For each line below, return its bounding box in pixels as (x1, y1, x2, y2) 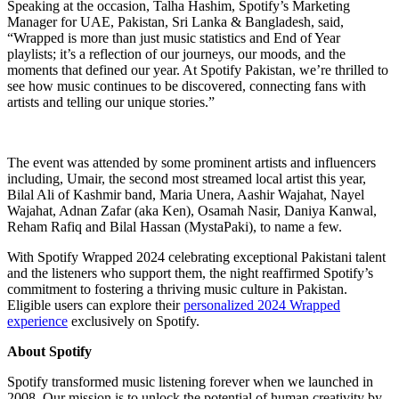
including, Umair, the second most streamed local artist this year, (7, 170, 366, 186)
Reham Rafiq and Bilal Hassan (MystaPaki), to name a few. (7, 218, 342, 234)
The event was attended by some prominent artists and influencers (7, 154, 376, 170)
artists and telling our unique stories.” (7, 94, 215, 110)
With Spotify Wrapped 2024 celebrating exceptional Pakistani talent (7, 248, 386, 265)
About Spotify (7, 343, 94, 359)
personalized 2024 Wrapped (183, 297, 340, 313)
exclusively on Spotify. (68, 313, 199, 329)
